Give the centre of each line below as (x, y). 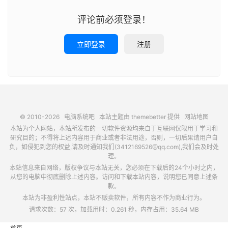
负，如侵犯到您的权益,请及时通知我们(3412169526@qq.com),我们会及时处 (114, 147)
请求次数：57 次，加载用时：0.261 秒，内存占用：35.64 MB (114, 210)
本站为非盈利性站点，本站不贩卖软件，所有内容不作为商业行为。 (114, 198)
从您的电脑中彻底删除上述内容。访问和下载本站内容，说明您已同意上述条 (114, 177)
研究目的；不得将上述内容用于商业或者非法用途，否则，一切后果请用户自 (114, 138)
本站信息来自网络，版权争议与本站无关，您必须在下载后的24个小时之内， (114, 168)
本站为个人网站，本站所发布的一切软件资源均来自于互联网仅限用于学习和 (114, 129)
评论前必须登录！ (114, 20)
